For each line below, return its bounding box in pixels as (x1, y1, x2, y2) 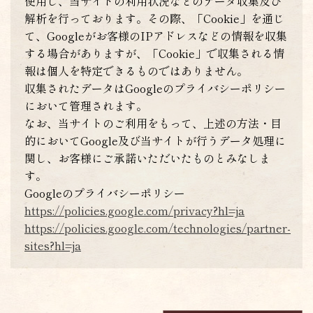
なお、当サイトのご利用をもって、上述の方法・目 (24, 115, 282, 131)
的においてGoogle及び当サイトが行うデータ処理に (24, 132, 286, 149)
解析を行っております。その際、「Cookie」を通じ (24, 10, 284, 27)
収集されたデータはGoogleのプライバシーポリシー (24, 80, 286, 96)
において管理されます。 (24, 97, 147, 114)
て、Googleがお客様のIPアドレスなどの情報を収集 (24, 27, 287, 44)
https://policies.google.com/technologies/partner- (24, 219, 291, 236)
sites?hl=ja (24, 237, 81, 254)
